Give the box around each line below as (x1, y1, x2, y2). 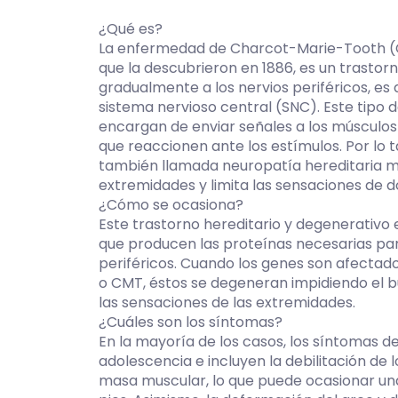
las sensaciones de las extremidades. (99, 292, 355, 313)
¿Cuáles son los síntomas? (99, 312, 283, 332)
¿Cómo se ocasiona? (99, 195, 243, 215)
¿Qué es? (99, 19, 163, 39)
